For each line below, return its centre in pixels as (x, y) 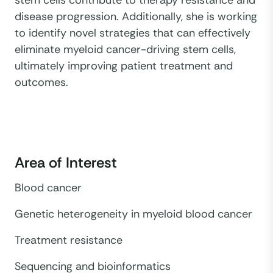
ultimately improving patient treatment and (124, 66)
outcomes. (41, 82)
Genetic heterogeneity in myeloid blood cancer (133, 214)
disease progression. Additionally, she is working (136, 16)
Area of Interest (66, 162)
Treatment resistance (69, 240)
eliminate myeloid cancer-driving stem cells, (125, 49)
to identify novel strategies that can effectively (133, 33)
